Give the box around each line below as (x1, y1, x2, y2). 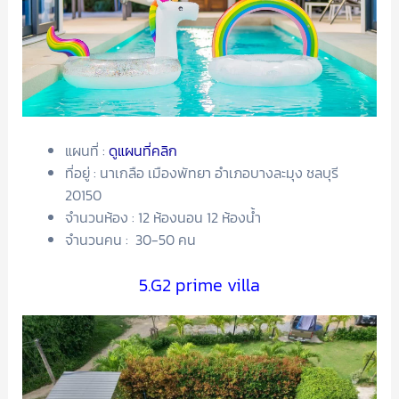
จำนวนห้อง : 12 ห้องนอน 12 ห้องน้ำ (64, 207, 261, 229)
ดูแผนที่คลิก (108, 140, 177, 162)
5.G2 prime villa (139, 272, 260, 299)
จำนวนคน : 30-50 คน (64, 229, 196, 251)
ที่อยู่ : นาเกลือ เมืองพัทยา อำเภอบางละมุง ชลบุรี (64, 162, 338, 184)
